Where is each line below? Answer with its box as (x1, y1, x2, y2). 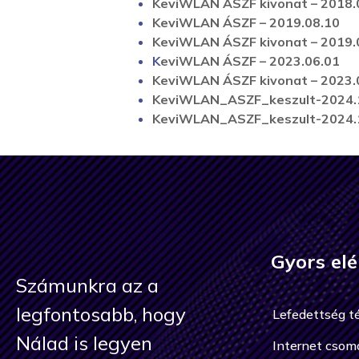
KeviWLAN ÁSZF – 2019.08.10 (152, 14, 340, 30)
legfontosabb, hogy (16, 302, 186, 326)
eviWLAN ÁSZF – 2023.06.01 (160, 53, 340, 69)
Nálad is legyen (16, 331, 152, 355)
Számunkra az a (16, 273, 159, 297)
